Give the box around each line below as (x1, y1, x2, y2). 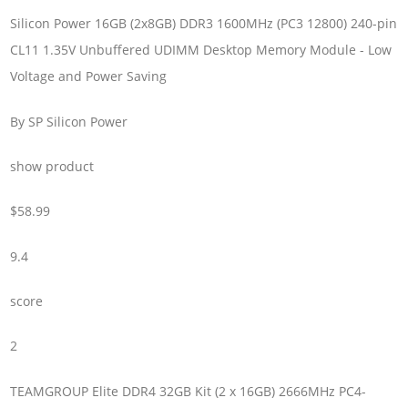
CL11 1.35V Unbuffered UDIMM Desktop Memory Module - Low (10, 41, 393, 59)
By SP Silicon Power (10, 112, 128, 130)
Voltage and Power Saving (10, 67, 168, 86)
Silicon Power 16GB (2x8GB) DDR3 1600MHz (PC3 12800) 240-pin (10, 15, 398, 33)
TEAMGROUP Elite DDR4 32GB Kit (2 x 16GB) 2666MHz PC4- (10, 382, 367, 400)
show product (10, 157, 95, 175)
